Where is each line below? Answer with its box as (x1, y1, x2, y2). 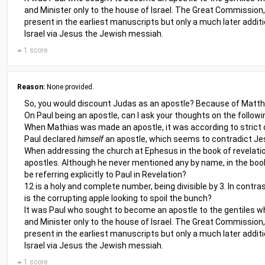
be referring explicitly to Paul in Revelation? (24, 170, 186, 179)
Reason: (17, 83, 45, 91)
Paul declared (24, 134, 77, 144)
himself (77, 134, 104, 144)
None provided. (45, 83, 94, 91)
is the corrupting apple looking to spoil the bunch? (24, 193, 212, 203)
